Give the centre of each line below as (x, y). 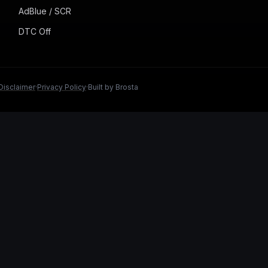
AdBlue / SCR (45, 11)
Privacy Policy (62, 87)
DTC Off (34, 31)
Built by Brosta (113, 87)
